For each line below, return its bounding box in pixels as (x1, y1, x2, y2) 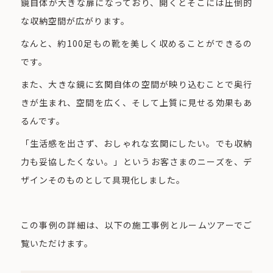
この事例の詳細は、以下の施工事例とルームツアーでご (20, 219, 253, 232)
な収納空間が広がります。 (20, 15, 130, 27)
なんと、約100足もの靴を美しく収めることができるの (20, 37, 253, 50)
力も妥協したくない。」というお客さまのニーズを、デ (20, 155, 253, 168)
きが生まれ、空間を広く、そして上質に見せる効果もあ (20, 96, 253, 109)
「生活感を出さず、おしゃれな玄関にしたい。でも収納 (20, 137, 253, 150)
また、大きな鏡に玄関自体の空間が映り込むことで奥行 (20, 78, 253, 91)
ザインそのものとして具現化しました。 (20, 174, 186, 186)
